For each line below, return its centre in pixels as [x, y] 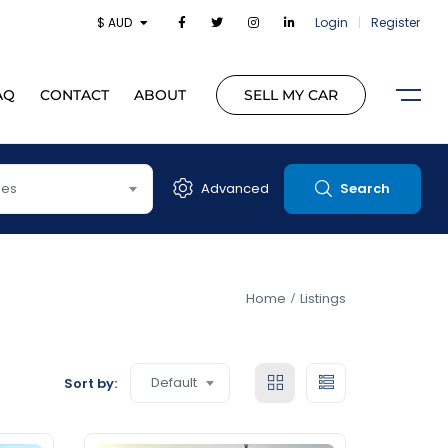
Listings [323, 298]
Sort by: [90, 383]
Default [174, 383]
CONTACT [74, 95]
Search [365, 189]
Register [396, 22]
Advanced [235, 189]
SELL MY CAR [290, 95]
